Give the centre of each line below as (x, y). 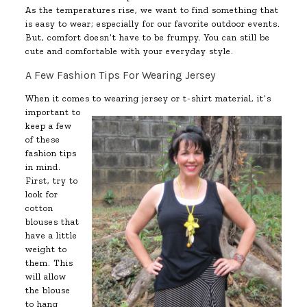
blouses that (52, 222)
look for (41, 194)
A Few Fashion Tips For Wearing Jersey (120, 75)
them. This (49, 263)
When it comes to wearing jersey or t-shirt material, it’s (148, 98)
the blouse (48, 290)
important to (53, 112)
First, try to (51, 181)
